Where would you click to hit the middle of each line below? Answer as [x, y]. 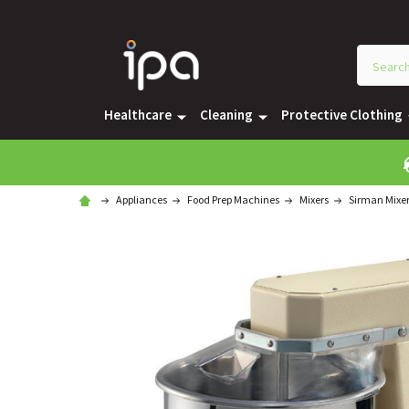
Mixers [314, 200]
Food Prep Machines [233, 200]
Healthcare [137, 115]
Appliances [142, 200]
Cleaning [226, 115]
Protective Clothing [341, 115]
